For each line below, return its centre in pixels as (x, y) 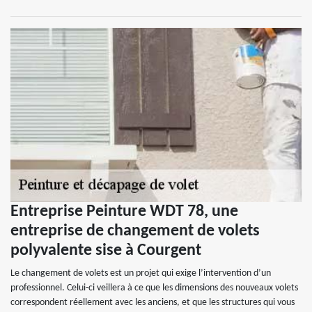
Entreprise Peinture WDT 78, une (124, 212)
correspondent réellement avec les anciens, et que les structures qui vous (153, 303)
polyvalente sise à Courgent (106, 251)
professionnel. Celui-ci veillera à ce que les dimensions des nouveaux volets (154, 288)
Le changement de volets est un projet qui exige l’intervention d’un (141, 273)
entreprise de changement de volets (135, 231)
